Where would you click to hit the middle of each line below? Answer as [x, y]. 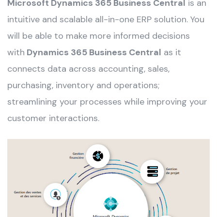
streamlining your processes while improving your [107, 102]
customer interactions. [53, 118]
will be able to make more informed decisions [99, 36]
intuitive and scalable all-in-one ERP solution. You [106, 20]
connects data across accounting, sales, [88, 69]
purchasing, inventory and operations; [83, 85]
